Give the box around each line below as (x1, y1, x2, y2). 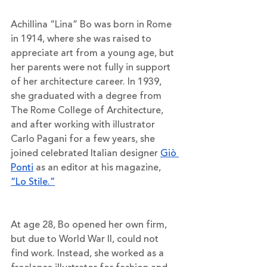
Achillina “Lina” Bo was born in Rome (11, 17, 174, 32)
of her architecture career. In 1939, (11, 74, 164, 89)
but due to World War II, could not (11, 231, 161, 246)
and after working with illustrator (11, 117, 157, 132)
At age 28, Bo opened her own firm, (11, 217, 169, 232)
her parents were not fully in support (11, 60, 173, 74)
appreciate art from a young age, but (11, 45, 176, 60)
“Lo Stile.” (11, 174, 55, 189)
